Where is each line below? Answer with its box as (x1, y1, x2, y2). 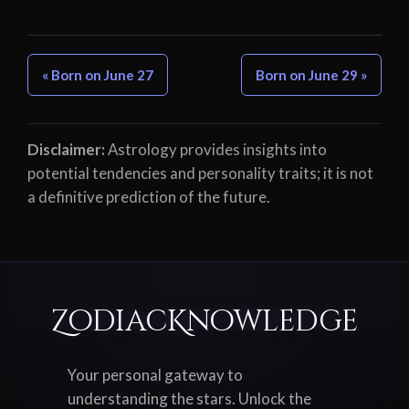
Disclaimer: (27, 140, 105, 160)
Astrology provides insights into (105, 140, 327, 160)
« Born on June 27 (42, 67, 153, 84)
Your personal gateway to (68, 365, 243, 385)
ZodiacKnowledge (51, 302, 358, 342)
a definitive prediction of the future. (27, 187, 270, 207)
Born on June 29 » (256, 67, 367, 84)
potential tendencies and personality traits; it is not (27, 163, 373, 184)
